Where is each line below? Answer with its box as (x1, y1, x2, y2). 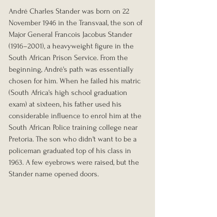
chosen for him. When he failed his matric (9, 76, 142, 85)
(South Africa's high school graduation (9, 88, 129, 97)
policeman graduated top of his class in (9, 146, 133, 155)
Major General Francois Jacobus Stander (9, 30, 134, 39)
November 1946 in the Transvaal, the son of (9, 18, 144, 27)
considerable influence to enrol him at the (9, 111, 143, 120)
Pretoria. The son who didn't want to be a (9, 134, 139, 143)
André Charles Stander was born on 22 (9, 6, 131, 15)
